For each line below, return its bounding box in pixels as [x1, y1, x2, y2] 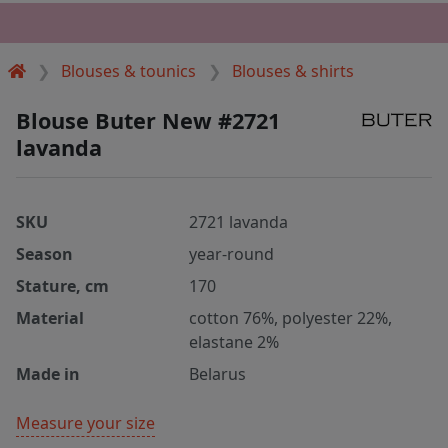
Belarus [189, 362, 247, 385]
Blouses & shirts [231, 59, 354, 82]
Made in [16, 362, 80, 385]
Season [16, 242, 73, 265]
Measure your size [16, 411, 155, 434]
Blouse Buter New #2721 [16, 105, 280, 135]
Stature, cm [16, 274, 109, 297]
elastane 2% [189, 330, 280, 353]
